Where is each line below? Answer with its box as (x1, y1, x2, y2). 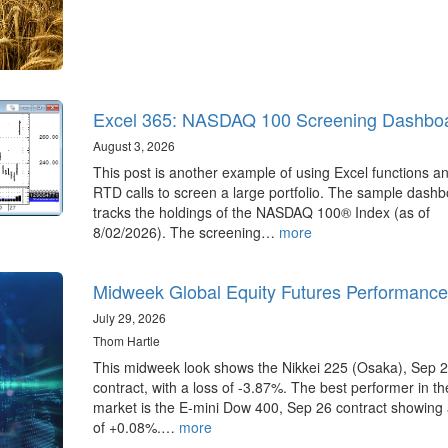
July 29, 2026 (92, 309, 166, 327)
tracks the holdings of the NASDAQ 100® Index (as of (92, 202, 430, 223)
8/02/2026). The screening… (92, 222, 279, 243)
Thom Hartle (92, 332, 160, 350)
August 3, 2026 (92, 137, 175, 155)
